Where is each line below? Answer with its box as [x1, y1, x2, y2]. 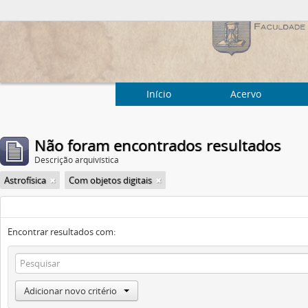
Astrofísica [4, 174, 46, 186]
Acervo [230, 87, 261, 100]
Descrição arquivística [34, 154, 119, 166]
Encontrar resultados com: [8, 225, 115, 238]
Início [146, 87, 171, 100]
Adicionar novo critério [24, 285, 117, 297]
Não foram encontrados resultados [34, 135, 281, 155]
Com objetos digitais [69, 174, 152, 186]
